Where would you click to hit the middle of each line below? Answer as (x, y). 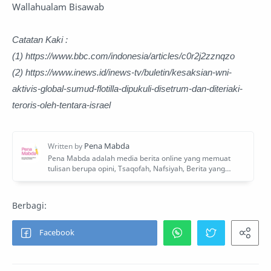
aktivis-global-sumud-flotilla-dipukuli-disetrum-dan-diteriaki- (127, 88)
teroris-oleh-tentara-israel (61, 105)
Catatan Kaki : (40, 39)
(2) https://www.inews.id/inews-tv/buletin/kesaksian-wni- (122, 72)
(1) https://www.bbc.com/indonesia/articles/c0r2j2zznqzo (123, 56)
